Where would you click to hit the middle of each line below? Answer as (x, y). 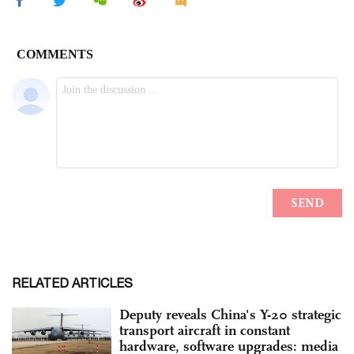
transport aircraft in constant (205, 330)
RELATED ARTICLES (72, 282)
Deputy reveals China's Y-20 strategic (230, 314)
